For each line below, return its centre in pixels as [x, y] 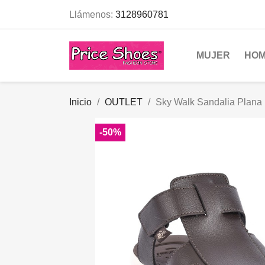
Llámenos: [92, 14]
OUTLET [124, 102]
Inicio [80, 102]
